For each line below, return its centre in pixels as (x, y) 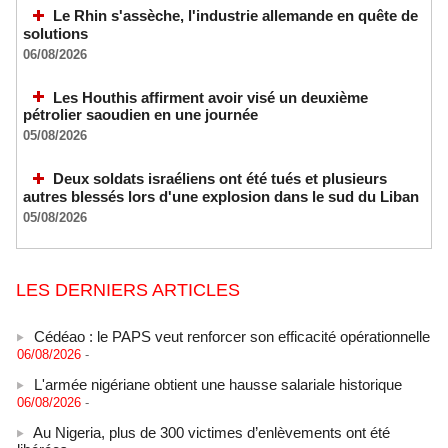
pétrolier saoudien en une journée (140, 115)
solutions (55, 33)
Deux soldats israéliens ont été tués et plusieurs (220, 179)
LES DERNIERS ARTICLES (128, 289)
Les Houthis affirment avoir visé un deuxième (210, 97)
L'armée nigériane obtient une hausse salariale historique (218, 370)
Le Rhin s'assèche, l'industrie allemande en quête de (235, 15)
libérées (42, 435)
